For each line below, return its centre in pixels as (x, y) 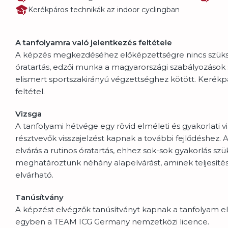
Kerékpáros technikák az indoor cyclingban (104, 10)
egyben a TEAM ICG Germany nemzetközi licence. (112, 221)
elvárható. (34, 175)
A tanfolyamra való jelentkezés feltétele (94, 42)
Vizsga (28, 113)
